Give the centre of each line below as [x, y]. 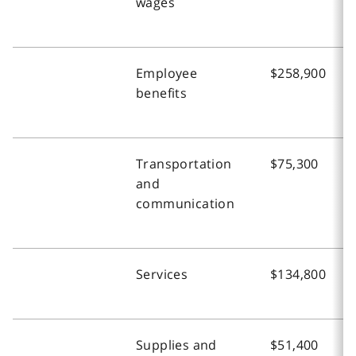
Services [162, 274]
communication [186, 203]
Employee [167, 73]
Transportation [184, 163]
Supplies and [176, 344]
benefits [162, 93]
